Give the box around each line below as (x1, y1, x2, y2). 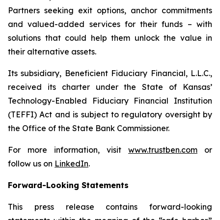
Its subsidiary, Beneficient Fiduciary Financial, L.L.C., (8, 68, 212, 78)
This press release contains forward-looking (8, 202, 212, 212)
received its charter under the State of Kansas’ (8, 82, 212, 92)
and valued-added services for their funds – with (8, 19, 212, 29)
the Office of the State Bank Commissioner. (8, 123, 169, 133)
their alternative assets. (8, 47, 96, 56)
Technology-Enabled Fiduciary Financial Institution (8, 96, 212, 106)
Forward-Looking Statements (8, 180, 129, 190)
